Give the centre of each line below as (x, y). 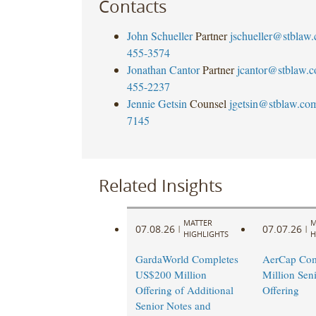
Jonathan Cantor (163, 69)
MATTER (197, 223)
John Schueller (159, 35)
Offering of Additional (184, 290)
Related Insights (160, 185)
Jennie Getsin (157, 103)
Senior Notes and (173, 306)
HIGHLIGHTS (206, 234)
